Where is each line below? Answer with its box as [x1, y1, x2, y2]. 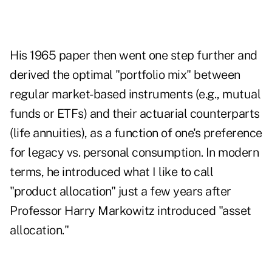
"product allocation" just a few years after [10, 184, 231, 199]
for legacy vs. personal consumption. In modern [10, 145, 259, 160]
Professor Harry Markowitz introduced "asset [10, 203, 251, 219]
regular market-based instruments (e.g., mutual [10, 87, 260, 102]
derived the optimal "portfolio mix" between [10, 67, 240, 83]
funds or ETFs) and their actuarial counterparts [10, 106, 260, 121]
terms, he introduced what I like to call [10, 165, 213, 180]
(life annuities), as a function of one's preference [10, 126, 262, 141]
